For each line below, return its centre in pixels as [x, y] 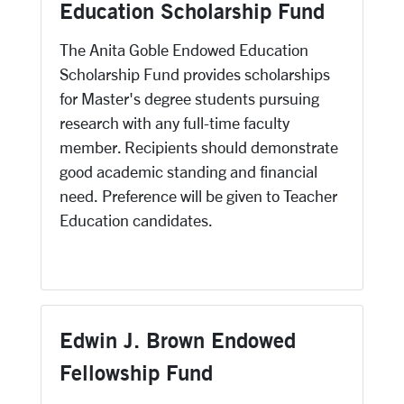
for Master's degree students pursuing [189, 98]
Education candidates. [136, 220]
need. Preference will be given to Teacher [198, 196]
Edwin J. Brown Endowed [178, 340]
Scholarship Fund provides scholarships [195, 74]
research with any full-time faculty [174, 123]
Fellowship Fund [136, 372]
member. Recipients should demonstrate [199, 147]
